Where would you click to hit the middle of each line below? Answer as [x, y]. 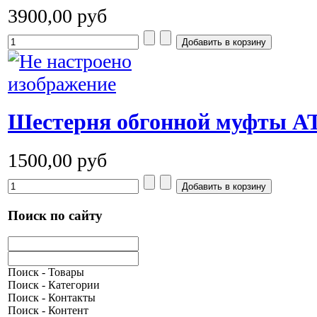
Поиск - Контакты [52, 298]
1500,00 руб [57, 160]
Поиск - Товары [46, 272]
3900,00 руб [57, 16]
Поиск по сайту [55, 215]
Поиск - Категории [54, 285]
